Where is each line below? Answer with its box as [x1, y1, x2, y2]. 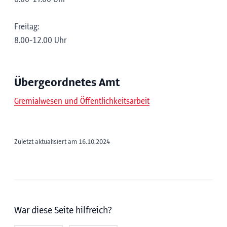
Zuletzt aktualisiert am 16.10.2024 [14, 138, 110, 145]
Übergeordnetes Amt [14, 77, 120, 89]
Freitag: [14, 22, 39, 31]
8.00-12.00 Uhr [14, 36, 66, 45]
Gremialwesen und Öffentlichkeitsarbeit [14, 97, 149, 106]
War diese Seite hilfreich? [14, 205, 112, 216]
